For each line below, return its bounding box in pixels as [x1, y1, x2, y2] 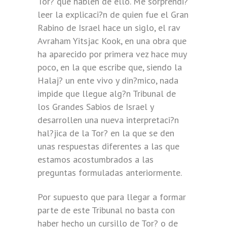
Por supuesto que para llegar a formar [37, 191, 186, 203]
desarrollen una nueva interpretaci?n [37, 114, 179, 126]
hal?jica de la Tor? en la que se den [37, 127, 174, 139]
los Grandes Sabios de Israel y [37, 101, 154, 112]
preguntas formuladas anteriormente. [37, 167, 182, 178]
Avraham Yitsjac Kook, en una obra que [37, 35, 186, 47]
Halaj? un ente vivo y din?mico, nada [37, 74, 178, 86]
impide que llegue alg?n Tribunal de [37, 88, 176, 99]
